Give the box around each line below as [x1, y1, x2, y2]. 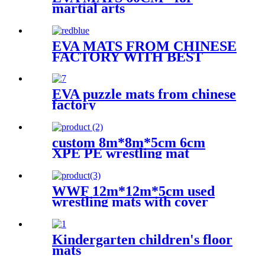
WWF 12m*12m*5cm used [52, 183, 215, 199]
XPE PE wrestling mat [52, 146, 189, 161]
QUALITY [52, 59, 118, 75]
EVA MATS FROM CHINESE [52, 38, 237, 54]
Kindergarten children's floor [52, 232, 232, 248]
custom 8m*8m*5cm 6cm [52, 135, 205, 151]
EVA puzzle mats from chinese [52, 86, 236, 102]
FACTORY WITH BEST [52, 49, 203, 64]
